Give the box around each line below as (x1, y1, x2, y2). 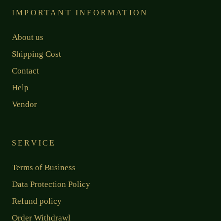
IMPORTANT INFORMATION (12, 8, 148, 17)
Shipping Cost (12, 49, 61, 59)
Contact (12, 66, 39, 75)
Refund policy (12, 196, 62, 206)
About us (12, 32, 43, 42)
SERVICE (12, 138, 56, 147)
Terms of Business (12, 162, 75, 172)
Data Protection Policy (12, 179, 90, 189)
